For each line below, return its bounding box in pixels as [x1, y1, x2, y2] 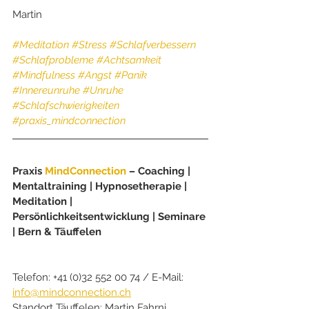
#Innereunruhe [12, 83, 80, 97]
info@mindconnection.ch [12, 286, 131, 299]
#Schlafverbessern [110, 38, 196, 51]
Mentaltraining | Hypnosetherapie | [12, 179, 190, 192]
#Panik [114, 68, 147, 81]
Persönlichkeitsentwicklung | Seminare [12, 210, 208, 223]
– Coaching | [126, 164, 193, 177]
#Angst [78, 68, 112, 81]
